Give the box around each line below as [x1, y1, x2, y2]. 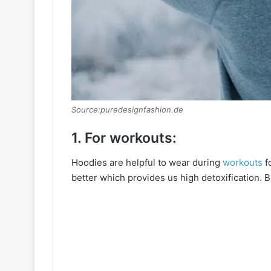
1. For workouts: [71, 129, 177, 147]
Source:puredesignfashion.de [71, 105, 183, 115]
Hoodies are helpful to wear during [71, 156, 223, 168]
